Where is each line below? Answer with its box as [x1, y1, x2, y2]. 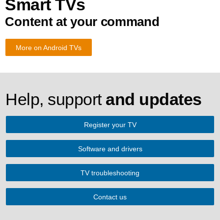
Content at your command [5, 14, 160, 29]
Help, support [5, 90, 106, 109]
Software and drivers [78, 145, 142, 153]
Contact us [93, 193, 127, 201]
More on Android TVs [16, 44, 82, 52]
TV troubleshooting [81, 169, 139, 177]
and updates [106, 90, 202, 109]
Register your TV [83, 121, 137, 129]
